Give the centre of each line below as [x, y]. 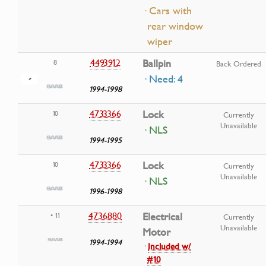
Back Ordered [239, 64]
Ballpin [157, 64]
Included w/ [169, 246]
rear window [175, 26]
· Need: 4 [163, 79]
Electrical [162, 217]
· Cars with [167, 11]
